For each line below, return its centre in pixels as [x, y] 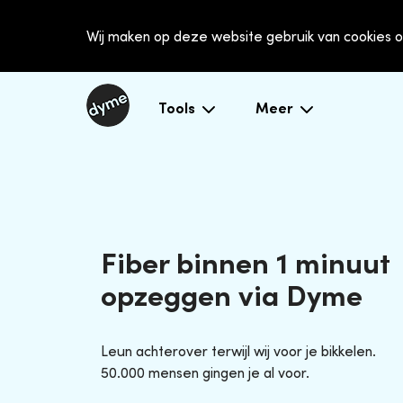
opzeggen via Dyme [232, 296]
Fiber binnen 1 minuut [246, 263]
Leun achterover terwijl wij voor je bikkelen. [238, 351]
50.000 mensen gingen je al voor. [205, 373]
